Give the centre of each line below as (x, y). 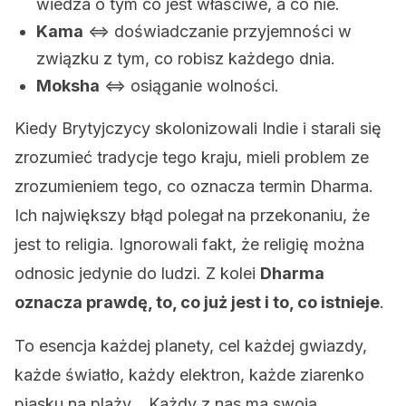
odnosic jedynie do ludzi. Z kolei (137, 273)
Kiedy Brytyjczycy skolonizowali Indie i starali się (198, 128)
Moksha (68, 86)
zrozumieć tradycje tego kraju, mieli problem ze (192, 157)
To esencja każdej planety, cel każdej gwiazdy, (191, 346)
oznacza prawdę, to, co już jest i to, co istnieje (197, 302)
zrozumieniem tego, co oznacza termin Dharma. (194, 186)
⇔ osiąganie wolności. (189, 86)
